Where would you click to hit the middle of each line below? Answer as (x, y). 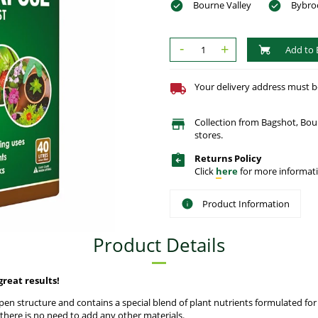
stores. (209, 135)
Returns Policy (228, 159)
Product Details (159, 245)
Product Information (246, 204)
